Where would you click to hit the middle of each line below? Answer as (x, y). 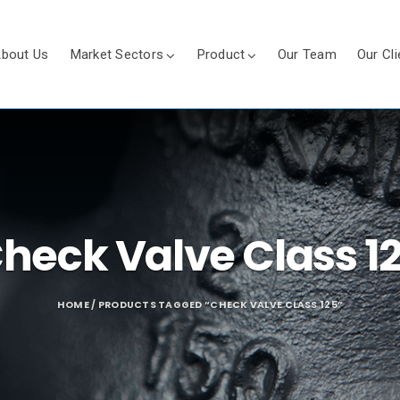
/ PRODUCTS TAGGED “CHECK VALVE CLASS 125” (216, 305)
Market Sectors (117, 55)
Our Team (307, 55)
